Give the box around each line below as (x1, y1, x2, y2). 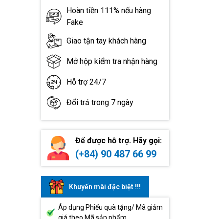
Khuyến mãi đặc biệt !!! (68, 182, 141, 191)
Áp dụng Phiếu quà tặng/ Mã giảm (58, 203, 163, 212)
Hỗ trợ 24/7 (66, 77, 106, 87)
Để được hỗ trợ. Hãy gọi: (75, 136, 162, 146)
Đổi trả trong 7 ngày (66, 98, 133, 108)
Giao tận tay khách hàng (66, 36, 146, 46)
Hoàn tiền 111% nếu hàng (66, 6, 151, 16)
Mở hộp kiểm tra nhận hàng (66, 57, 157, 66)
